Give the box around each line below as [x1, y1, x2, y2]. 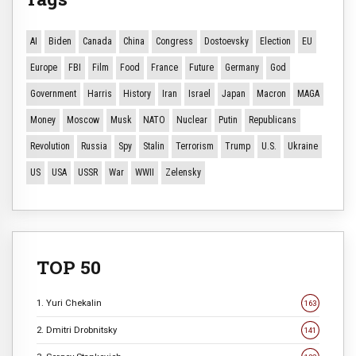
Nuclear [176, 114, 207, 126]
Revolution [30, 140, 70, 152]
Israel [188, 87, 211, 99]
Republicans [249, 114, 296, 126]
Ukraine [288, 140, 318, 152]
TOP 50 [37, 255, 101, 280]
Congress [156, 35, 193, 47]
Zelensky [165, 166, 201, 178]
